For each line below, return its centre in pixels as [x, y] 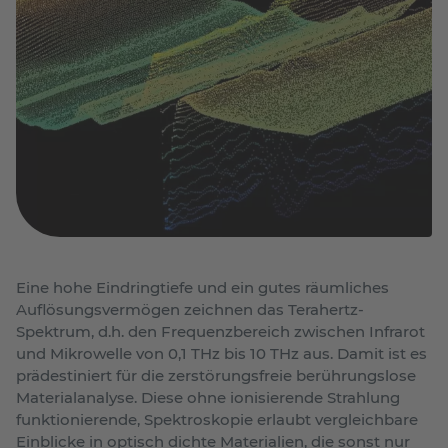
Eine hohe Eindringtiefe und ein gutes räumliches [202, 287]
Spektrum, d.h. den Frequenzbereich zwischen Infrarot [220, 331]
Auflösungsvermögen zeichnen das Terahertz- [190, 309]
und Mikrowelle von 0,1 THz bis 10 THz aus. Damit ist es [221, 353]
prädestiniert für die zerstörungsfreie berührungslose [216, 375]
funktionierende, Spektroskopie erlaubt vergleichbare [217, 419]
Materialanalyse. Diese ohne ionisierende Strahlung [208, 397]
